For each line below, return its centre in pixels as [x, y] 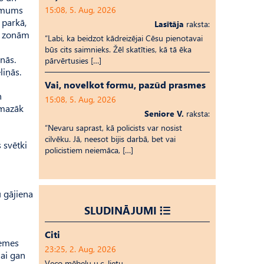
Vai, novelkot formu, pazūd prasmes [125, 85]
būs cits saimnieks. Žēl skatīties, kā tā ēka [118, 49]
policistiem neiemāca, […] [89, 150]
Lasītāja [169, 24]
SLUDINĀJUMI [121, 210]
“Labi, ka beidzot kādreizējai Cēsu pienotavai [124, 38]
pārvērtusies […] [73, 60]
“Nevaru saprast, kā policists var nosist [113, 128]
